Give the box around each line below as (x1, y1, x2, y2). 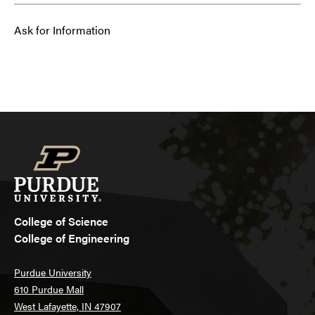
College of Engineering (14, 230, 129, 247)
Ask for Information (14, 22, 110, 39)
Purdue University (14, 265, 91, 280)
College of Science (14, 213, 108, 230)
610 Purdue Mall (14, 282, 84, 297)
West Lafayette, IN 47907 (14, 299, 121, 314)
